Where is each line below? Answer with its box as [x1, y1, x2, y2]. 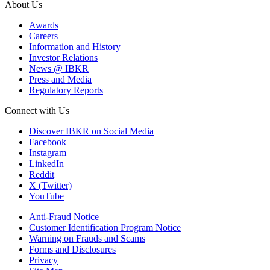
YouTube [29, 191, 64, 202]
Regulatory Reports [29, 85, 103, 96]
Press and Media [29, 74, 92, 85]
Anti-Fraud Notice [29, 212, 99, 222]
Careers [29, 31, 58, 42]
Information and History [29, 42, 121, 52]
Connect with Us [5, 105, 69, 116]
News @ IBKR [29, 63, 89, 74]
